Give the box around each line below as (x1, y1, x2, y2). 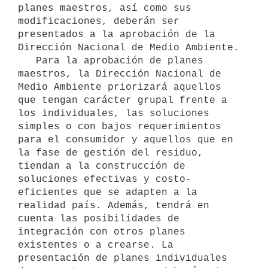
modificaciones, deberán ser (18, 16, 179, 27)
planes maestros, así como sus (18, 2, 191, 14)
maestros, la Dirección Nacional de (18, 68, 221, 80)
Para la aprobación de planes (18, 55, 36, 66)
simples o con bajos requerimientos (18, 121, 221, 132)
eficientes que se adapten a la (18, 187, 197, 198)
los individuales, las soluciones (18, 108, 209, 119)
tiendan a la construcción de (18, 160, 185, 172)
